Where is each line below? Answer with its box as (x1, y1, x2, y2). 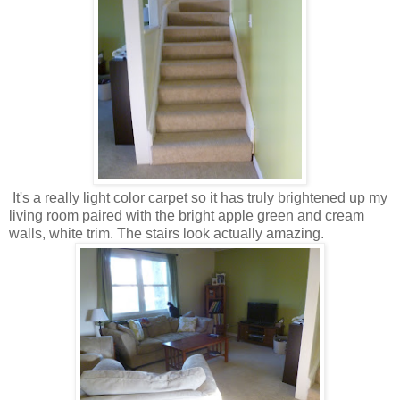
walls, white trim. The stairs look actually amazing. (9, 225, 324, 241)
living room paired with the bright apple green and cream (9, 207, 364, 223)
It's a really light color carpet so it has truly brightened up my (9, 189, 387, 205)
